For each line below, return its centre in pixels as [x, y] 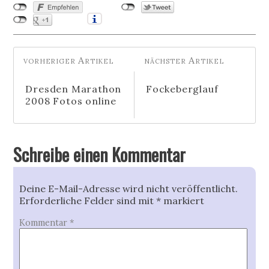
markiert [183, 200]
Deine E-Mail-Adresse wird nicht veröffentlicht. [129, 188]
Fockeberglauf [182, 89]
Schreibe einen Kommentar [100, 154]
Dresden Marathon [74, 89]
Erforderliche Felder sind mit [88, 200]
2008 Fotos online [71, 101]
